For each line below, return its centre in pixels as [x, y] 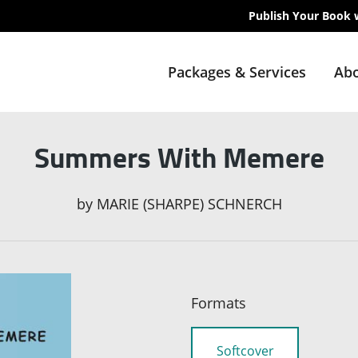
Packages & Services [237, 72]
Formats [219, 303]
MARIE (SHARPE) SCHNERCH [189, 204]
